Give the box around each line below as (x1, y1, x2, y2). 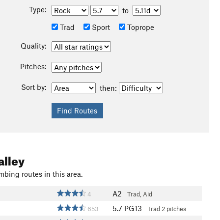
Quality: (20, 41, 47, 50)
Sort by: (21, 82, 47, 91)
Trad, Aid (127, 190, 152, 198)
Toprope (125, 23, 154, 31)
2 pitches (162, 205, 186, 213)
